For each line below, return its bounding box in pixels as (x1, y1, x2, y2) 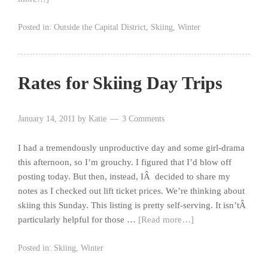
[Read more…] (138, 215, 194, 225)
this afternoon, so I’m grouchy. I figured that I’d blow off (18, 157, 232, 167)
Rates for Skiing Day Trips (18, 73, 223, 93)
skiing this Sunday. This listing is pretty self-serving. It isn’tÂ (18, 200, 248, 211)
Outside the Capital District (54, 23, 146, 32)
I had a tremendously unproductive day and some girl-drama (18, 143, 245, 153)
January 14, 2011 (18, 114, 75, 124)
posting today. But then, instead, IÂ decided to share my (18, 172, 230, 182)
